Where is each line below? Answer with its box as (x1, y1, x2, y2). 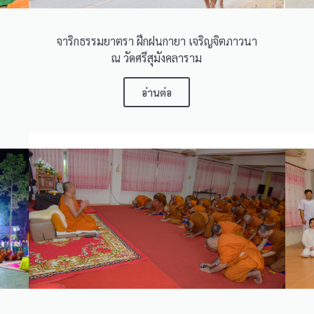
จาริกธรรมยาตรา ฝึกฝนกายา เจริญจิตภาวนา (56, 33, 257, 48)
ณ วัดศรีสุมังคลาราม (111, 50, 203, 65)
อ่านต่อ (142, 85, 172, 99)
